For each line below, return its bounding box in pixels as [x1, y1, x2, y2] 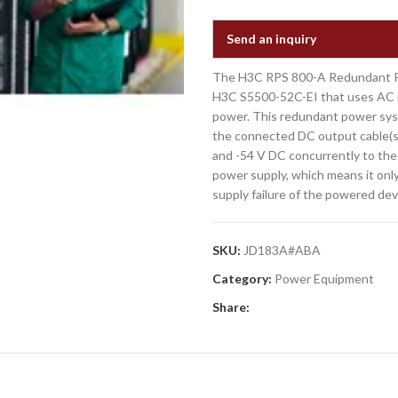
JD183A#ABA [243, 243, 321, 258]
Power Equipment [275, 271, 374, 286]
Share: [212, 299, 250, 314]
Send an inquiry [227, 31, 316, 46]
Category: [212, 271, 272, 286]
